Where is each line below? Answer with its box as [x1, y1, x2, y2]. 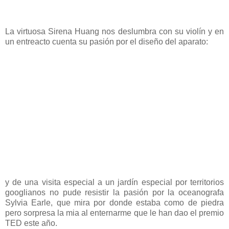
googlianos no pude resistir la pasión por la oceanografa [5, 188, 224, 197]
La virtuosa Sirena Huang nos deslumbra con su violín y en [5, 27, 224, 36]
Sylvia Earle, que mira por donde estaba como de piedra [5, 198, 224, 207]
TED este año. [5, 218, 57, 227]
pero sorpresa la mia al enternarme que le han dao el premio [5, 208, 224, 217]
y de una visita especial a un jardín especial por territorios [5, 177, 224, 187]
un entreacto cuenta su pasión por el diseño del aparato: [5, 37, 208, 46]
